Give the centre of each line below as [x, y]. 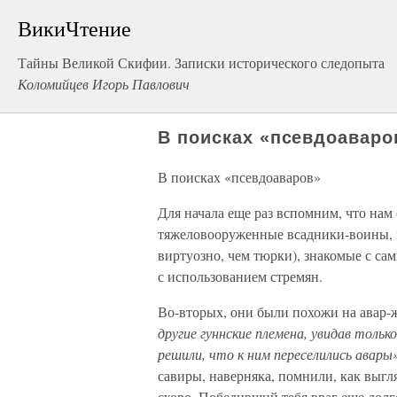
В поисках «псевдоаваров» [239, 177]
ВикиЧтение [74, 28]
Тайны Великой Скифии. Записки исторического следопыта [201, 62]
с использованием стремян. [240, 276]
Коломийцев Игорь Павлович [104, 84]
